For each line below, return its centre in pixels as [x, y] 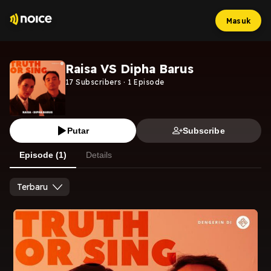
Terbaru [32, 187]
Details [99, 155]
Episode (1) [43, 155]
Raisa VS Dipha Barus [129, 69]
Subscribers [97, 82]
